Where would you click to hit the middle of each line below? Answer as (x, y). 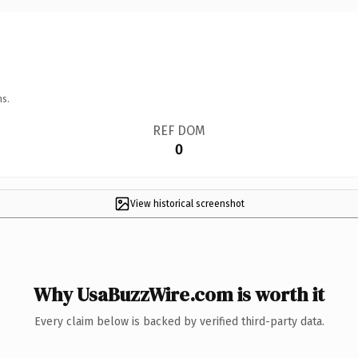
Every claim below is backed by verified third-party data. (179, 321)
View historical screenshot (187, 203)
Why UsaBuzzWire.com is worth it (179, 294)
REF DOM (179, 130)
